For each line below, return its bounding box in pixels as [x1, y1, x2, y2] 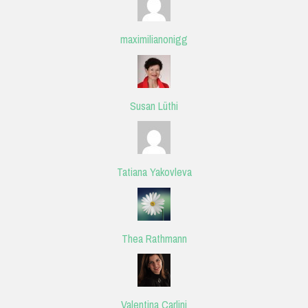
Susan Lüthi [130, 98, 178, 113]
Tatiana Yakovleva [116, 164, 192, 180]
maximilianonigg [120, 32, 188, 47]
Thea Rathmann [121, 230, 187, 246]
